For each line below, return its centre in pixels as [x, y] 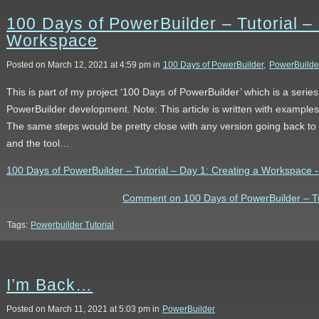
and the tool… [38, 143]
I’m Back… [50, 285]
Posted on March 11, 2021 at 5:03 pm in [84, 309]
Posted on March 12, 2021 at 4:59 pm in [84, 64]
